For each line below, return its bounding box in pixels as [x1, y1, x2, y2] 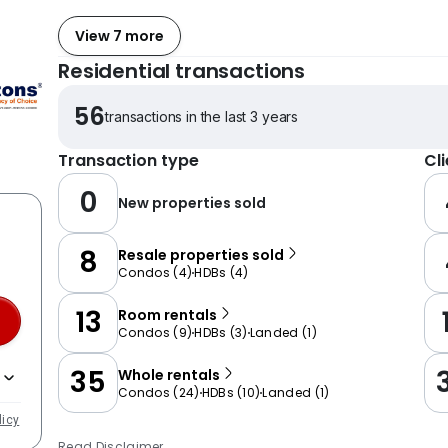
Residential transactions [58, 57, 306, 85]
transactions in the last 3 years [105, 108, 299, 125]
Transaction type [58, 149, 199, 172]
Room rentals [118, 305, 217, 325]
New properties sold [118, 193, 266, 213]
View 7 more [75, 25, 164, 46]
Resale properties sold [118, 245, 284, 265]
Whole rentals [118, 365, 220, 385]
